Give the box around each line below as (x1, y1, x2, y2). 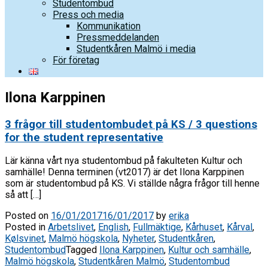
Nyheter (122, 233, 154, 245)
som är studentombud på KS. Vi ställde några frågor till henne (5, 178, 260, 190)
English (98, 221, 129, 233)
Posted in (5, 221, 48, 233)
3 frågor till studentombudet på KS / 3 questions (5, 117, 257, 131)
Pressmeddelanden (77, 31, 159, 43)
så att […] (5, 189, 41, 201)
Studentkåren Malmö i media (77, 42, 196, 54)
